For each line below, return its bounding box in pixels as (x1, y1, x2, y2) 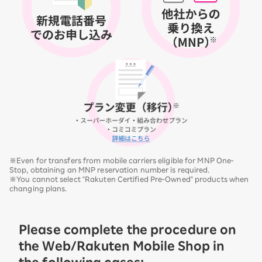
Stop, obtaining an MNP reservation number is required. (9, 166, 210, 174)
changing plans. (9, 185, 67, 192)
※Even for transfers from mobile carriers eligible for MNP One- (9, 157, 235, 164)
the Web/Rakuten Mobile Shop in (19, 240, 225, 252)
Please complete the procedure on (19, 223, 236, 236)
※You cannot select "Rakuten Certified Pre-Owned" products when (9, 175, 249, 183)
